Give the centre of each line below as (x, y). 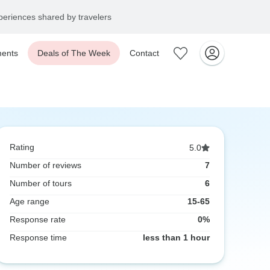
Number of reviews (46, 165)
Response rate (38, 219)
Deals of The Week (74, 53)
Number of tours (41, 183)
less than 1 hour (176, 237)
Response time (38, 237)
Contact (144, 53)
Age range (30, 201)
